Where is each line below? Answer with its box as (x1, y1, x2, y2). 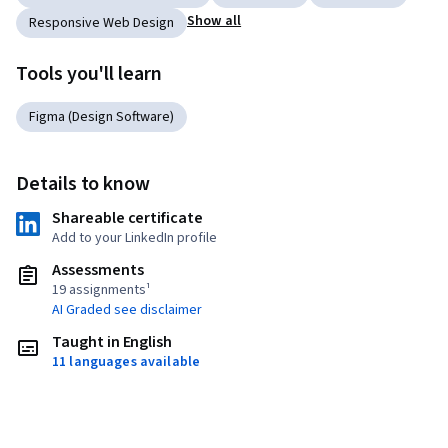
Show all (187, 10, 242, 31)
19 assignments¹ (52, 279, 151, 300)
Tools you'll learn (16, 59, 162, 88)
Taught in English (52, 330, 173, 353)
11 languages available (52, 351, 201, 372)
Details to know (16, 169, 151, 198)
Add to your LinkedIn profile (52, 227, 217, 248)
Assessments (52, 258, 144, 281)
